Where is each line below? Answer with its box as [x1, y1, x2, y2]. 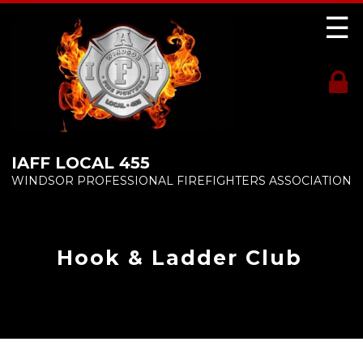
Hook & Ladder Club [57, 246, 302, 270]
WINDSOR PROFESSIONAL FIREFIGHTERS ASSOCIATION [11, 173, 352, 188]
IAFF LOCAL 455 [11, 152, 150, 173]
